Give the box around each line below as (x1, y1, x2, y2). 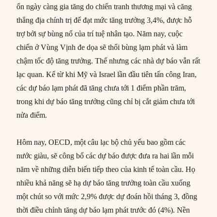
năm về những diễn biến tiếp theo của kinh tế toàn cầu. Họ (16, 165, 196, 173)
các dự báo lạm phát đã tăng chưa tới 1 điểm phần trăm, (16, 83, 186, 92)
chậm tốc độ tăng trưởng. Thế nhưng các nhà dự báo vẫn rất (16, 56, 201, 65)
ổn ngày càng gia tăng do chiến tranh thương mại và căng (16, 2, 192, 11)
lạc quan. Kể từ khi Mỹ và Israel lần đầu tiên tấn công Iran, (16, 70, 197, 78)
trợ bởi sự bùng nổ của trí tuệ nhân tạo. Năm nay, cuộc (16, 29, 183, 38)
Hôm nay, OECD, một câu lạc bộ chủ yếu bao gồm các (16, 138, 186, 146)
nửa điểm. (16, 110, 47, 119)
